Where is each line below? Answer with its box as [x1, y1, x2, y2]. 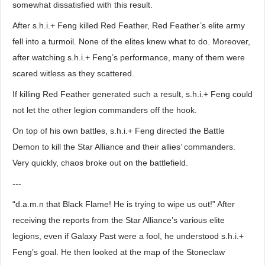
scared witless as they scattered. [12, 69, 134, 78]
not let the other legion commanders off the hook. [12, 105, 197, 115]
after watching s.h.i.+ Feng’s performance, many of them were [12, 53, 245, 62]
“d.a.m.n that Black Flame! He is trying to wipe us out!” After [12, 199, 235, 209]
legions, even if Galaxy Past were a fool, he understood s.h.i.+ [12, 231, 244, 241]
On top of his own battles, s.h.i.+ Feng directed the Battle [12, 126, 225, 135]
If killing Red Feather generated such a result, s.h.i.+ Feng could [12, 89, 253, 99]
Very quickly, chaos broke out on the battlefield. [12, 158, 188, 167]
